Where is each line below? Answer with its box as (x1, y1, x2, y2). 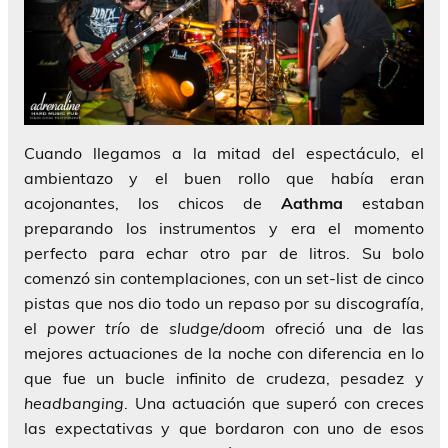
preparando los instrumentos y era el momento (24, 218, 424, 239)
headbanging (24, 393, 124, 414)
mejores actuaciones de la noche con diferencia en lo (24, 343, 424, 364)
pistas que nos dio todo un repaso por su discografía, (24, 293, 424, 314)
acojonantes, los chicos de (24, 193, 281, 214)
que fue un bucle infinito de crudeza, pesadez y (24, 368, 424, 389)
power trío (47, 318, 130, 339)
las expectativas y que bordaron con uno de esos (24, 418, 424, 439)
